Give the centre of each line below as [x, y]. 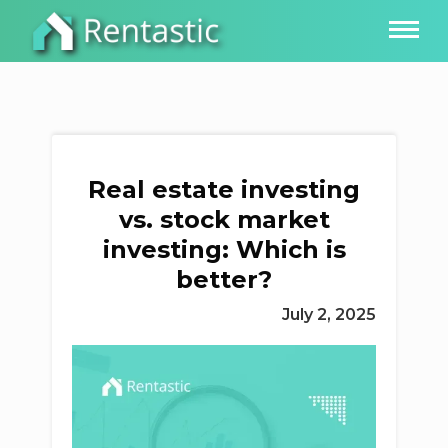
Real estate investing [224, 189]
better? [224, 279]
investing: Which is [224, 249]
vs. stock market [224, 219]
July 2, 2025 [328, 314]
